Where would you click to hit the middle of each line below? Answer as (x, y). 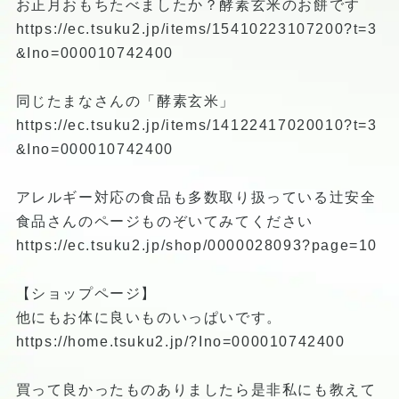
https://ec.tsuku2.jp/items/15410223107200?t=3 (196, 28)
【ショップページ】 (86, 293)
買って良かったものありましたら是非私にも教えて (196, 389)
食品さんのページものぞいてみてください (164, 221)
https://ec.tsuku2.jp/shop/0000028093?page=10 (196, 245)
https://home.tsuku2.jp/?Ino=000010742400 (180, 341)
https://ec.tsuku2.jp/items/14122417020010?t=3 (196, 125)
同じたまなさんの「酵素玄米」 (125, 101)
